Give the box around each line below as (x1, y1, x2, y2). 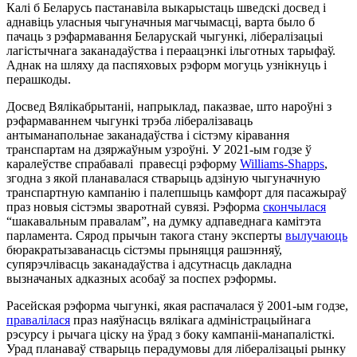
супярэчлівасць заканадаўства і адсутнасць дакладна (6, 257, 292, 271)
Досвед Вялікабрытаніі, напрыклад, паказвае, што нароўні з (6, 99, 331, 113)
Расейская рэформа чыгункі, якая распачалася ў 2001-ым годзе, (6, 298, 348, 312)
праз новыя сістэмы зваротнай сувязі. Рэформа (6, 199, 263, 214)
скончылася (263, 199, 326, 214)
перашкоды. (6, 72, 74, 86)
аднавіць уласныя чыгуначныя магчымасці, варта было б (6, 14, 315, 29)
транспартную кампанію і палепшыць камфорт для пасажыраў (6, 185, 347, 199)
